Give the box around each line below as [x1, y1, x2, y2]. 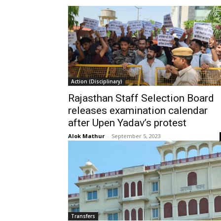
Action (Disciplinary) [71, 77, 122, 85]
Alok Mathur [68, 132, 105, 140]
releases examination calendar [68, 104, 208, 116]
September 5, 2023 [111, 132, 161, 140]
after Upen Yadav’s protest [68, 116, 186, 129]
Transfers [71, 212, 95, 220]
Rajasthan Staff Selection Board [68, 92, 214, 104]
